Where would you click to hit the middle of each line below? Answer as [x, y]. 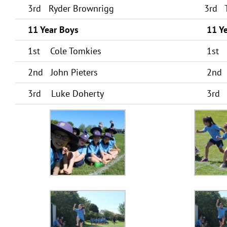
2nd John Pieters [62, 72]
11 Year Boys [53, 30]
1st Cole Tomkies [63, 51]
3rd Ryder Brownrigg [70, 8]
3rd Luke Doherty [65, 93]
